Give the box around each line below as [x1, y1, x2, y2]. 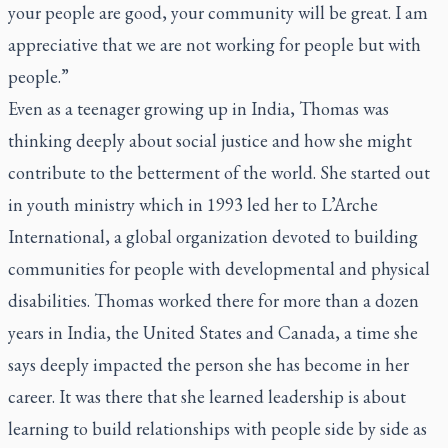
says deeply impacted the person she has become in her [8, 353, 409, 376]
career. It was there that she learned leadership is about [8, 385, 406, 408]
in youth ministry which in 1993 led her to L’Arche [8, 193, 378, 216]
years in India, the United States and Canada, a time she [8, 321, 418, 344]
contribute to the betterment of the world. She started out [8, 161, 430, 184]
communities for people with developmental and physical [8, 257, 430, 280]
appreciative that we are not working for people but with [8, 33, 421, 56]
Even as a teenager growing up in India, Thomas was [8, 97, 389, 120]
